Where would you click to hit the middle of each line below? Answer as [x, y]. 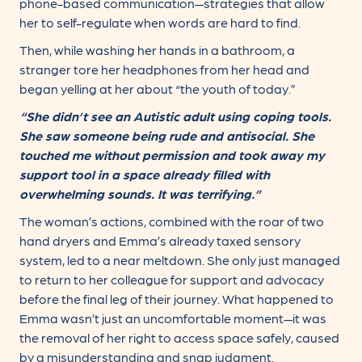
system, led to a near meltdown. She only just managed [180, 260]
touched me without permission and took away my [172, 155]
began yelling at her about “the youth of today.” [158, 89]
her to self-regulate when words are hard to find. [160, 23]
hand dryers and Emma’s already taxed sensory [160, 241]
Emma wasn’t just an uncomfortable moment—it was [173, 318]
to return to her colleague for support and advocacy [172, 280]
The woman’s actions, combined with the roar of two [172, 221]
